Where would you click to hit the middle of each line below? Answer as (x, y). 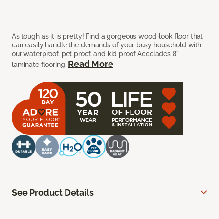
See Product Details (53, 193)
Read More (91, 64)
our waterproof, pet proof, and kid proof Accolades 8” (95, 54)
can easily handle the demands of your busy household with (107, 45)
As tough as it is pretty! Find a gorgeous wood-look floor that (108, 36)
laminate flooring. (40, 65)
